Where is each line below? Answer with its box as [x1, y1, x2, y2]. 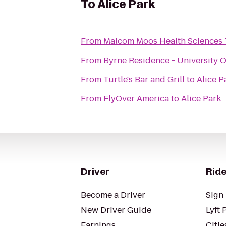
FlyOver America [103, 93, 169, 104]
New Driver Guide [81, 204, 151, 216]
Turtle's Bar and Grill [103, 74, 185, 85]
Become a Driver [81, 189, 145, 201]
